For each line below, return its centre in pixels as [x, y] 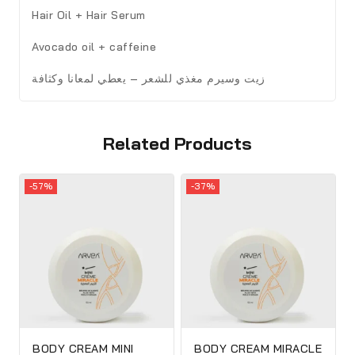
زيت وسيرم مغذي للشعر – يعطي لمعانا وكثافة [149, 78]
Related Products [177, 143]
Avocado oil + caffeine [96, 46]
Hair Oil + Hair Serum [89, 15]
